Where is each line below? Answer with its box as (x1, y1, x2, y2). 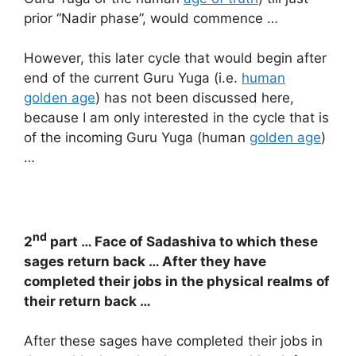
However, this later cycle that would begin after (24, 50, 327, 67)
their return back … (24, 292, 151, 309)
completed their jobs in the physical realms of (24, 273, 330, 289)
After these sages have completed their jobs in (24, 333, 323, 350)
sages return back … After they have (24, 253, 266, 269)
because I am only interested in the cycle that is (24, 110, 329, 126)
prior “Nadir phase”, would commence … (24, 10, 278, 26)
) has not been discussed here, (95, 90, 294, 106)
